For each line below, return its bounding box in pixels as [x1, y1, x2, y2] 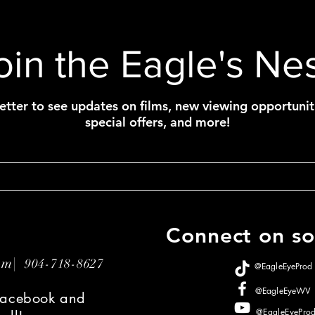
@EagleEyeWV [255, 285, 311, 297]
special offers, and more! [84, 114, 230, 130]
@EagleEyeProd [255, 260, 313, 272]
